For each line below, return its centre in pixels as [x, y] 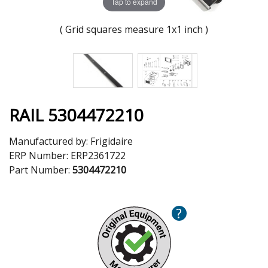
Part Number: [41, 170]
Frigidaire [112, 141]
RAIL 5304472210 [76, 115]
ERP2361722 [98, 155]
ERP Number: [40, 155]
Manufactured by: [50, 141]
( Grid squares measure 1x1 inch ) [134, 29]
